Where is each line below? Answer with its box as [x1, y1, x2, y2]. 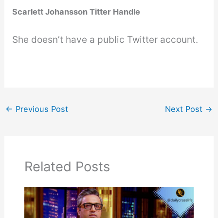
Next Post [165, 104, 205, 114]
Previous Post [13, 104, 68, 114]
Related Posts [24, 158, 110, 175]
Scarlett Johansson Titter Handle [12, 7, 141, 17]
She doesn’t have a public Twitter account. [12, 34, 199, 46]
